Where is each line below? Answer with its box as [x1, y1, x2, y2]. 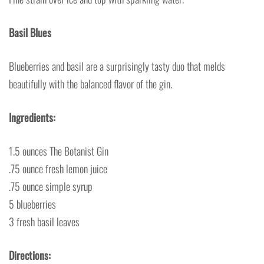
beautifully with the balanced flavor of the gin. [9, 75, 172, 91]
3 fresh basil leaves [9, 213, 80, 229]
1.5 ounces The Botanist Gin [9, 143, 108, 159]
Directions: [9, 247, 51, 263]
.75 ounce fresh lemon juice [9, 160, 107, 176]
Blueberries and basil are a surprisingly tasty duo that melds [9, 58, 225, 74]
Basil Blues [9, 24, 51, 40]
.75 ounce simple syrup [9, 178, 93, 194]
